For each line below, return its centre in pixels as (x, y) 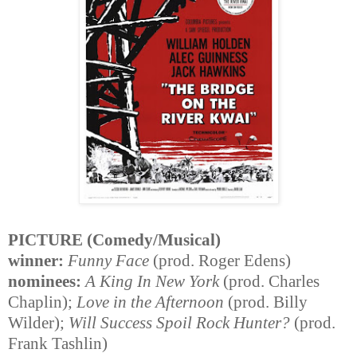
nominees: (45, 282)
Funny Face (108, 261)
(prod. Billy (266, 302)
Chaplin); (42, 302)
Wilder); (38, 323)
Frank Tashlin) (58, 344)
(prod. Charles (269, 282)
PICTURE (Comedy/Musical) (114, 240)
